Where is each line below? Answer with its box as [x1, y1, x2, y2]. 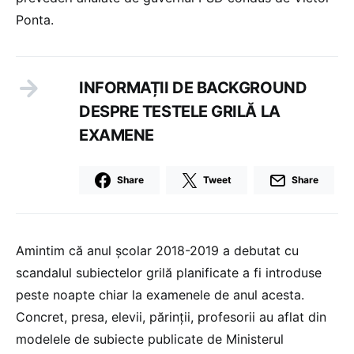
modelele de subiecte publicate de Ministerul [16, 330, 284, 347]
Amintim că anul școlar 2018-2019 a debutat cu [16, 242, 299, 258]
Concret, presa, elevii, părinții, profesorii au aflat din [16, 308, 326, 325]
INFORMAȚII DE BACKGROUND [79, 77, 307, 97]
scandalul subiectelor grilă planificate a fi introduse [16, 264, 322, 281]
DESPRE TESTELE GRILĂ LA [79, 101, 281, 121]
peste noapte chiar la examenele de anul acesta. [16, 286, 304, 303]
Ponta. [16, 11, 54, 28]
